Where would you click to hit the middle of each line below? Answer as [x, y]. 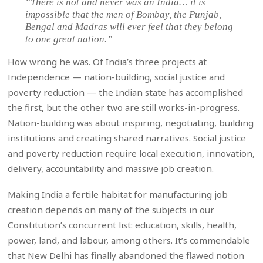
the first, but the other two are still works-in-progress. [124, 107]
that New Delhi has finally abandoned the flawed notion [126, 255]
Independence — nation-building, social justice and [117, 77]
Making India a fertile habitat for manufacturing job [118, 194]
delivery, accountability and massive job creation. [111, 168]
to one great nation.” [69, 39]
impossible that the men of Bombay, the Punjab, [124, 14]
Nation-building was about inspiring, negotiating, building [131, 122]
